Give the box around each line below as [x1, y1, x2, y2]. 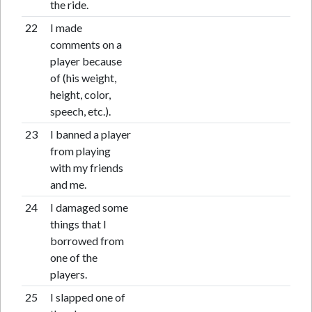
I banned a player [49, 127, 131, 141]
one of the [49, 251, 97, 264]
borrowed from [49, 234, 124, 247]
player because [49, 54, 122, 68]
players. [49, 267, 87, 281]
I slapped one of [49, 290, 125, 304]
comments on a [49, 38, 122, 51]
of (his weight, [49, 71, 116, 84]
